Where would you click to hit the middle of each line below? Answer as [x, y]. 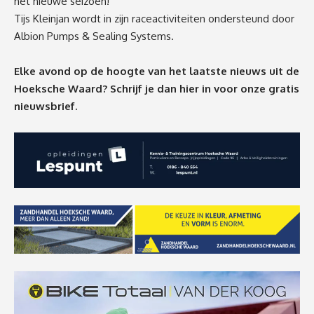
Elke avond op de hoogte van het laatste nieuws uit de [157, 71]
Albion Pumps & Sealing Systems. [94, 36]
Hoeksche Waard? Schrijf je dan [97, 88]
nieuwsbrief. [46, 106]
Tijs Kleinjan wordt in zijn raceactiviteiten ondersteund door [154, 18]
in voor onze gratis [251, 88]
